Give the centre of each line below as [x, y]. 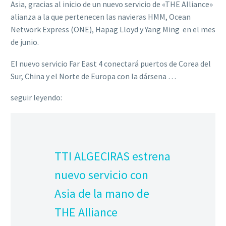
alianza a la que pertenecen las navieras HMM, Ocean [101, 17]
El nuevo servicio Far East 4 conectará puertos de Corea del [111, 63]
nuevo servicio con [101, 175]
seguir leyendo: [36, 98]
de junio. [25, 42]
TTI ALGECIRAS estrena [112, 156]
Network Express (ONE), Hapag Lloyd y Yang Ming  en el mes [113, 30]
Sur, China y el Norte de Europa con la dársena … [93, 76]
